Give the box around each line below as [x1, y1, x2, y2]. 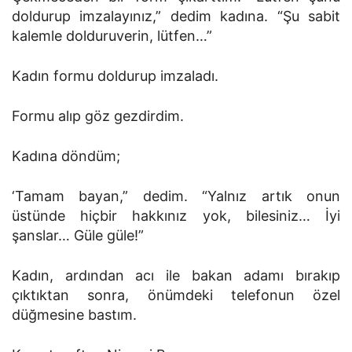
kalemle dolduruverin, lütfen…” [12, 27, 212, 44]
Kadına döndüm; [12, 148, 120, 164]
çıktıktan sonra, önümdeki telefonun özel [12, 287, 340, 303]
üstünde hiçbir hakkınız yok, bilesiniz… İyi [12, 207, 340, 224]
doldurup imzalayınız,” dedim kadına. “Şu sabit [12, 8, 340, 24]
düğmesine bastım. [12, 306, 137, 323]
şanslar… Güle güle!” [12, 227, 144, 244]
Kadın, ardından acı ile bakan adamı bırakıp [12, 267, 340, 284]
